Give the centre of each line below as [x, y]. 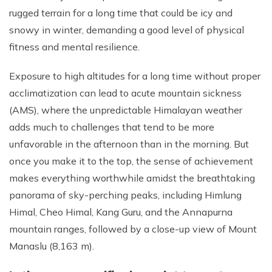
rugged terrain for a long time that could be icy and [121, 13]
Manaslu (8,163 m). [52, 246]
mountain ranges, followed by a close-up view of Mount [133, 229]
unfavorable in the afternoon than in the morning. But [129, 144]
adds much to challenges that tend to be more [112, 127]
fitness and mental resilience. [74, 47]
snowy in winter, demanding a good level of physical [127, 30]
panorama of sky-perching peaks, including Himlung [125, 195]
